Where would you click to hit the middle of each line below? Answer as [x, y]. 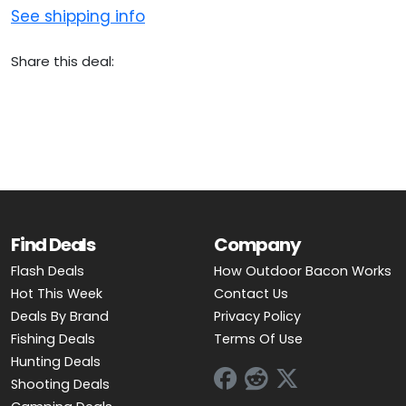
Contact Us [251, 293]
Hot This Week [57, 293]
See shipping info [78, 16]
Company [257, 244]
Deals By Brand [60, 316]
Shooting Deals [60, 384]
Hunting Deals [56, 361]
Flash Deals [48, 271]
